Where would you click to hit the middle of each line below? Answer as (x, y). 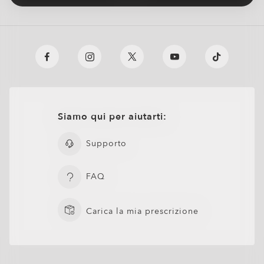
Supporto (107, 143)
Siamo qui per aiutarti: (113, 117)
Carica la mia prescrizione (143, 211)
